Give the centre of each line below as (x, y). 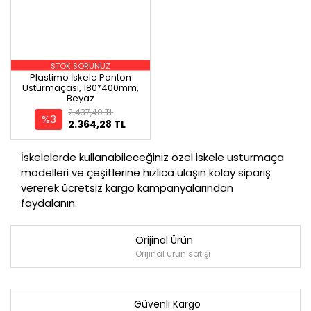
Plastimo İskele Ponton (80, 77)
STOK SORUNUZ (80, 65)
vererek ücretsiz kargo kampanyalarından (127, 188)
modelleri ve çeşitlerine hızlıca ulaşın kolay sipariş (146, 173)
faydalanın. (50, 203)
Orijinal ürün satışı (173, 253)
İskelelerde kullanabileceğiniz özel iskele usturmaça (152, 157)
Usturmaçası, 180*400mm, (80, 88)
